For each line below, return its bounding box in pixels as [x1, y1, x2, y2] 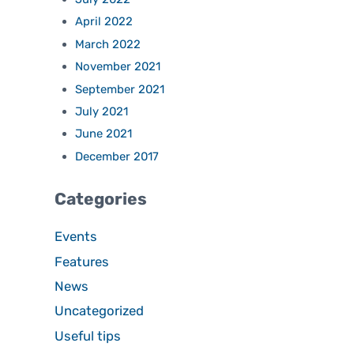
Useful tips [55, 327, 122, 344]
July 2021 [75, 104, 129, 119]
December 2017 [75, 149, 160, 164]
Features [55, 253, 110, 269]
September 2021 [75, 81, 165, 96]
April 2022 [75, 14, 134, 29]
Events [55, 228, 98, 245]
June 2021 [75, 126, 133, 141]
